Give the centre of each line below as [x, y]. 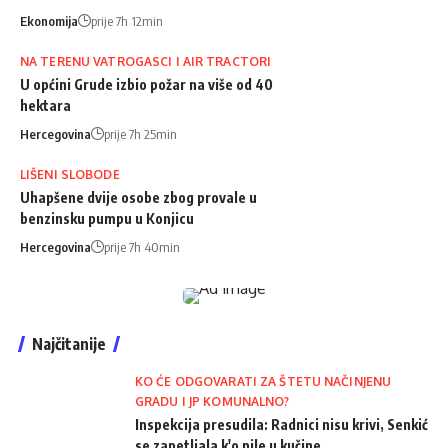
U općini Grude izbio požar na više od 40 [146, 84]
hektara [45, 105]
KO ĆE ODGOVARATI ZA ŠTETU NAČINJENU [263, 381]
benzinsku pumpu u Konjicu [107, 218]
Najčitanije [69, 343]
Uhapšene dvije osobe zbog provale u [138, 197]
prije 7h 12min [127, 20]
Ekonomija [49, 20]
